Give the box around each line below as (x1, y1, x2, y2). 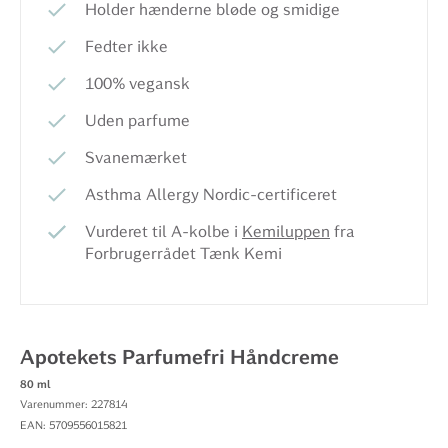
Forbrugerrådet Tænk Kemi (85, 244, 282, 263)
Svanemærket (85, 148, 187, 167)
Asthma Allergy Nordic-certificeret (85, 185, 337, 204)
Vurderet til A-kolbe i (85, 222, 242, 241)
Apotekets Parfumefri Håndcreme (20, 345, 339, 370)
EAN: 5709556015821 (20, 419, 127, 432)
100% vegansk (85, 74, 190, 93)
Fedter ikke (85, 37, 168, 56)
